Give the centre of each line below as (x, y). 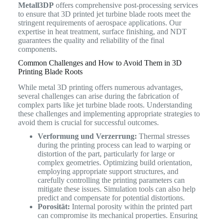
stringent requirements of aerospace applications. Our (99, 22)
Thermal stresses (163, 136)
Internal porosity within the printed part (131, 207)
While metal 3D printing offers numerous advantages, (100, 88)
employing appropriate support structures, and (108, 172)
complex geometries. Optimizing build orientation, (115, 163)
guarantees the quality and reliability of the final (91, 40)
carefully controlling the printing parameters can (111, 180)
